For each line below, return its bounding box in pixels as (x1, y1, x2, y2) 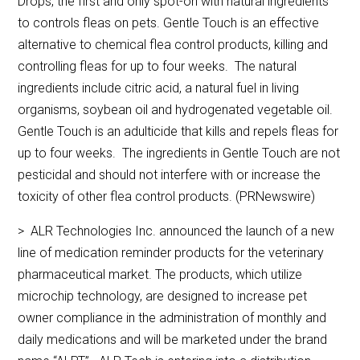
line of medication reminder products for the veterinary (18, 245, 325, 261)
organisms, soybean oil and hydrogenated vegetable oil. (18, 102, 337, 118)
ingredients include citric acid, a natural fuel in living (18, 80, 300, 96)
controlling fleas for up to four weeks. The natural (18, 59, 297, 75)
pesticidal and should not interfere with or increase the (18, 167, 321, 183)
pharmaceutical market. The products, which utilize (18, 267, 303, 283)
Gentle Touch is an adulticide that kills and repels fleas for (18, 124, 339, 140)
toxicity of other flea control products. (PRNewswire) (18, 189, 316, 205)
